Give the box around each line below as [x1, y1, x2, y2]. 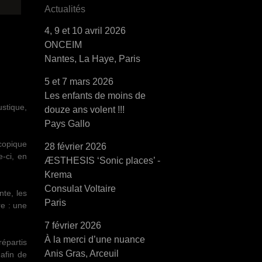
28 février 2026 [44, 142, 106, 151]
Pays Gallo [44, 119, 90, 129]
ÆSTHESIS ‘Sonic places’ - [44, 156, 160, 166]
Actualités [44, 4, 85, 14]
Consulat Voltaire [44, 184, 116, 194]
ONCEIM [44, 40, 82, 50]
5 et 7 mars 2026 [44, 77, 113, 87]
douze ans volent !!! [44, 105, 125, 115]
